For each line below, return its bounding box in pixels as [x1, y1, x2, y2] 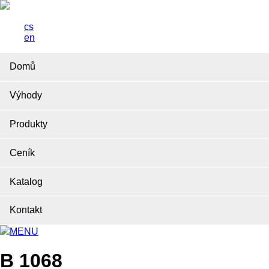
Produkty [10, 118, 47, 129]
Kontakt [10, 205, 42, 216]
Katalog [10, 176, 43, 187]
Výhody [10, 90, 42, 101]
